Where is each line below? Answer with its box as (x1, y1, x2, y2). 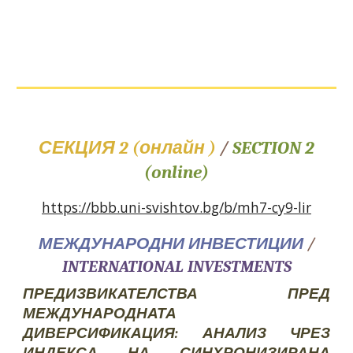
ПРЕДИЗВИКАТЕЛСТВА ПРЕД (23, 285, 330, 303)
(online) (144, 162, 209, 183)
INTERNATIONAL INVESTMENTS (61, 257, 292, 276)
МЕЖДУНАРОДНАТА (23, 305, 177, 322)
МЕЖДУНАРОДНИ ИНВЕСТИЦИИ (38, 234, 307, 253)
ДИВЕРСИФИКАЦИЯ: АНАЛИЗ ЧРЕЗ (23, 325, 330, 342)
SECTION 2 (232, 138, 314, 158)
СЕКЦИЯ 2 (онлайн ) (39, 138, 216, 158)
